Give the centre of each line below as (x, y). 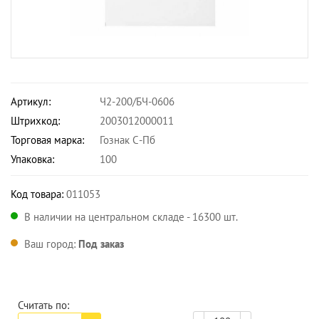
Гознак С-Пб (127, 140)
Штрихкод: (35, 121)
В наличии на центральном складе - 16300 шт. (131, 217)
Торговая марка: (47, 140)
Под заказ (101, 244)
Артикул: (31, 101)
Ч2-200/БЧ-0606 (137, 101)
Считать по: (43, 305)
